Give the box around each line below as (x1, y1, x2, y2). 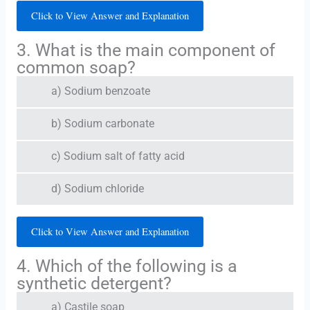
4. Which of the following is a (16, 255, 237, 276)
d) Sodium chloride (51, 182, 144, 195)
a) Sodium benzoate (51, 84, 150, 98)
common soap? (16, 57, 136, 77)
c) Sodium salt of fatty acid (51, 149, 185, 163)
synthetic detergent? (16, 273, 172, 293)
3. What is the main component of (16, 39, 275, 60)
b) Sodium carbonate (51, 117, 154, 130)
